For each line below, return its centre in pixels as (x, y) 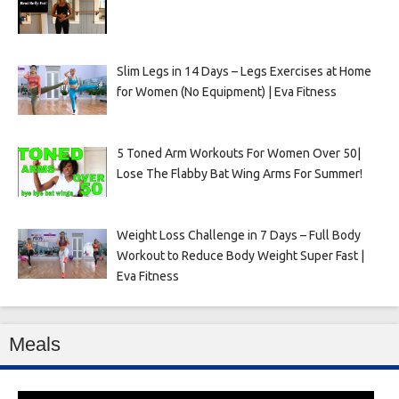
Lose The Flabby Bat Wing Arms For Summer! (239, 173)
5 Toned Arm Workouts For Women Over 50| (238, 153)
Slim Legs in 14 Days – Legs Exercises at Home (244, 71)
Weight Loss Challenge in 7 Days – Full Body (238, 235)
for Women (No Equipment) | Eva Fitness (226, 92)
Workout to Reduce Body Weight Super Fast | (240, 255)
